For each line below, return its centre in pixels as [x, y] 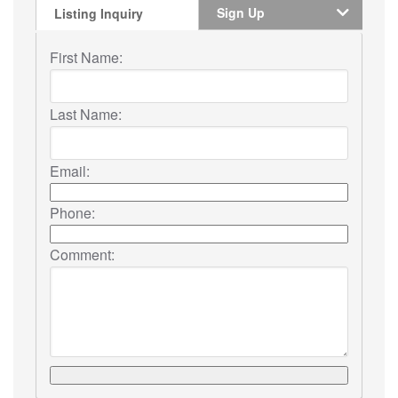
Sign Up [241, 12]
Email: [70, 171]
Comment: [82, 254]
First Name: [86, 57]
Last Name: [86, 114]
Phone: [72, 212]
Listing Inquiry [99, 13]
